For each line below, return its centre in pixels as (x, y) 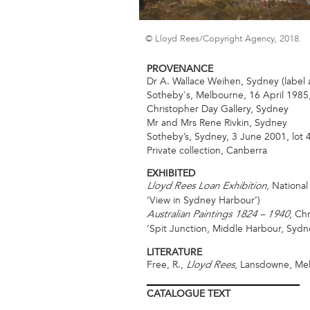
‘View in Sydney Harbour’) (203, 201)
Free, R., (166, 264)
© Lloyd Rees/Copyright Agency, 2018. (223, 38)
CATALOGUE (176, 293)
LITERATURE (174, 252)
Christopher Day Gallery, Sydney (218, 109)
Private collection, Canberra (207, 150)
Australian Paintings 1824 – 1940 (218, 216)
